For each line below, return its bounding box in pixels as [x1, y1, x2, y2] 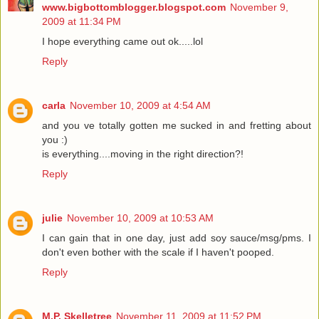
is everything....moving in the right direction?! [42, 147, 244, 159]
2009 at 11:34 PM [42, 15, 121, 27]
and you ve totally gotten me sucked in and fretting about [42, 119, 311, 131]
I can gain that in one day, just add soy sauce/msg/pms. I [42, 231, 311, 244]
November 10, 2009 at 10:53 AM [67, 211, 214, 224]
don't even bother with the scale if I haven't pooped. [42, 246, 274, 258]
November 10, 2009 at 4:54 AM [70, 99, 211, 111]
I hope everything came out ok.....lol [42, 35, 203, 47]
